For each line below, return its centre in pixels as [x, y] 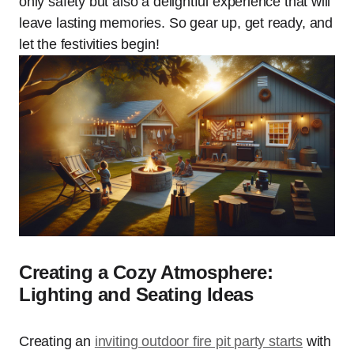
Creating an [57, 341]
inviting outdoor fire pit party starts [199, 341]
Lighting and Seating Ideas [136, 294]
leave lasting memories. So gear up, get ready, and [176, 23]
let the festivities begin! [89, 44]
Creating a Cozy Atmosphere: [146, 272]
